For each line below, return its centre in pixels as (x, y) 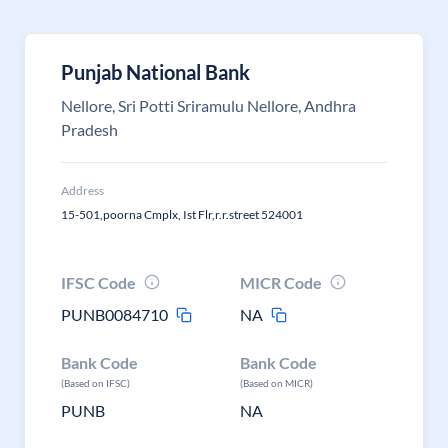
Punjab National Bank (155, 72)
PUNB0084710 (114, 314)
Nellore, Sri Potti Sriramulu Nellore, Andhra (208, 105)
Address (82, 190)
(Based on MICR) (277, 383)
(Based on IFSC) (95, 383)
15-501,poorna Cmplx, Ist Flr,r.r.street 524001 (182, 214)
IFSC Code (98, 282)
